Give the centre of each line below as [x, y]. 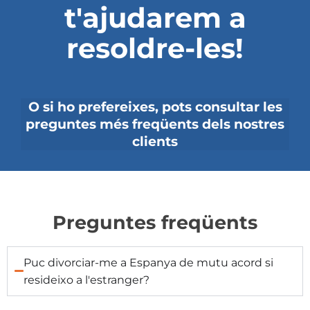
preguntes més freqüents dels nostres [155, 124]
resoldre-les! [155, 48]
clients [155, 141]
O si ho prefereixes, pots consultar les [155, 106]
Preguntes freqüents [155, 222]
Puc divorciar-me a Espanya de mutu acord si [149, 262]
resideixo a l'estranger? [87, 280]
